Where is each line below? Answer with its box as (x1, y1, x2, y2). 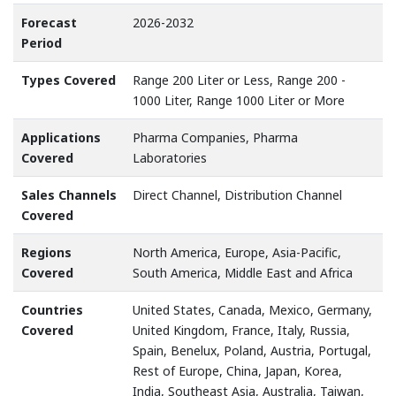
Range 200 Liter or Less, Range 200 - (133, 72, 346, 89)
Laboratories (133, 149, 207, 167)
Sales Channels (21, 187, 117, 204)
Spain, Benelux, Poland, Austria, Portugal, (133, 342, 371, 360)
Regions (21, 244, 72, 262)
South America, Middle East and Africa (133, 264, 353, 282)
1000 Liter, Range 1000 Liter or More (133, 92, 345, 110)
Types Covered (21, 72, 116, 89)
